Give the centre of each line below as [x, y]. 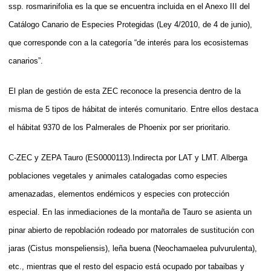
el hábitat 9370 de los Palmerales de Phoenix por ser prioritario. [119, 127]
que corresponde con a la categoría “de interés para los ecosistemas [129, 42]
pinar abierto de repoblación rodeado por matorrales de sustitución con [131, 230]
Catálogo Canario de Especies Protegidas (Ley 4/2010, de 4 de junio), [130, 24]
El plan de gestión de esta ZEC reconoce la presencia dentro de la [125, 91]
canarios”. [26, 60]
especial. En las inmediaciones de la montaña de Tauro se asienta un [130, 212]
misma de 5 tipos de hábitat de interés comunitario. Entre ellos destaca [133, 109]
